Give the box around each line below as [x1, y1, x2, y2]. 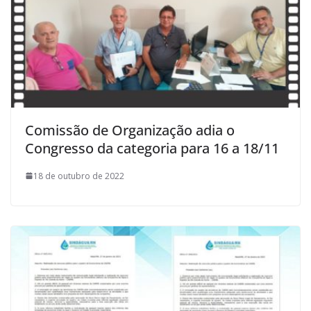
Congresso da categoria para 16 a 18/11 [25, 138, 279, 158]
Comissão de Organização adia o [25, 120, 235, 140]
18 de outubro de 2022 [33, 169, 124, 182]
